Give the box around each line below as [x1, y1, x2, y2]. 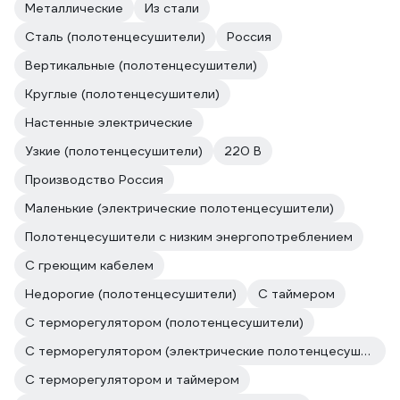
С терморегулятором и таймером [25, 371, 239, 387]
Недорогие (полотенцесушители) [25, 286, 237, 302]
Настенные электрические [25, 114, 193, 130]
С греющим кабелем [25, 257, 154, 273]
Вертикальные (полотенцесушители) [25, 57, 257, 73]
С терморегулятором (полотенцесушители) [25, 314, 304, 330]
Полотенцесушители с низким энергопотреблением [25, 229, 353, 245]
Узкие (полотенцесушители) [25, 143, 203, 159]
